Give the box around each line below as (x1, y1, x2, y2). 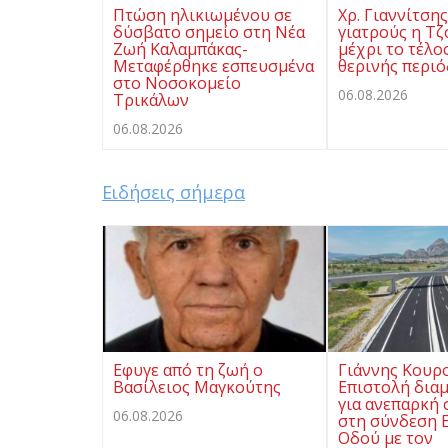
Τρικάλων (113, 89, 189, 112)
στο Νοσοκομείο (113, 72, 241, 95)
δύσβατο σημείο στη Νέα (113, 21, 305, 44)
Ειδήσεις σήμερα (102, 180, 245, 205)
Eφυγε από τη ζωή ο (113, 358, 263, 381)
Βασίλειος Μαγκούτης (113, 375, 281, 398)
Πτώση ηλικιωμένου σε (113, 4, 292, 27)
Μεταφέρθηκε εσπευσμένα (113, 55, 314, 78)
